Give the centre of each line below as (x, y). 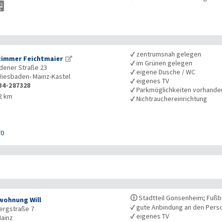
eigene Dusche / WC (165, 72)
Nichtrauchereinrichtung (171, 99)
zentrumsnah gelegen (168, 54)
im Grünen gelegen (164, 63)
